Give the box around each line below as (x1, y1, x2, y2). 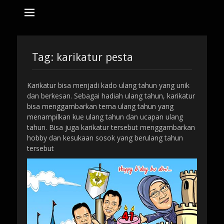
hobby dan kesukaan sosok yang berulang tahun (27, 133, 183, 142)
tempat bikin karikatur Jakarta (39, 7, 122, 16)
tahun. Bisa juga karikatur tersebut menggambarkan (27, 122, 195, 132)
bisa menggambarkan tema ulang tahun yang (27, 101, 173, 111)
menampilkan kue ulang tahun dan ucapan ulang (27, 112, 183, 121)
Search (111, 28, 133, 37)
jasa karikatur (129, 8, 212, 22)
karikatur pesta (56, 51, 133, 63)
